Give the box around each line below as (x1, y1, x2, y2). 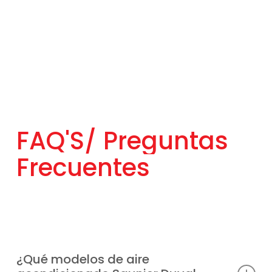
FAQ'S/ (16, 123, 97, 158)
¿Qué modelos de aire (16, 250, 149, 268)
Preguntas (103, 123, 228, 158)
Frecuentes (16, 150, 150, 185)
